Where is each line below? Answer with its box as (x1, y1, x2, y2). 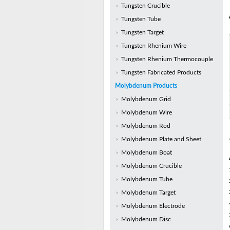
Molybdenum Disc (121, 216, 171, 222)
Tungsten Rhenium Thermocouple (121, 56, 213, 62)
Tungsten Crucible (121, 3, 170, 9)
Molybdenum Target (121, 189, 176, 196)
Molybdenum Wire (121, 109, 172, 116)
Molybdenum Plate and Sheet (121, 136, 201, 142)
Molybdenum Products (114, 83, 177, 89)
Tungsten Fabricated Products (121, 69, 201, 75)
